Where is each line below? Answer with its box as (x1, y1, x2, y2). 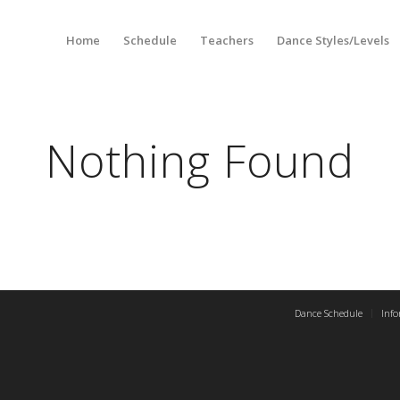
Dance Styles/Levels (277, 32, 389, 48)
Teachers (200, 32, 254, 48)
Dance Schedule (295, 306, 362, 321)
